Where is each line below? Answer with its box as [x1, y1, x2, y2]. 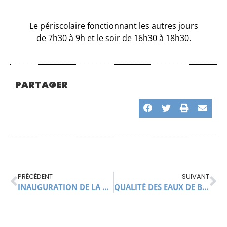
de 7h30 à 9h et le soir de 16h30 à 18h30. [36, 32, 191, 44]
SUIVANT [182, 172, 209, 181]
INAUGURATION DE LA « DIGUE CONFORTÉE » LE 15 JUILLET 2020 [102, 181, 109, 192]
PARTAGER [15, 78, 68, 91]
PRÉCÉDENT [18, 172, 53, 181]
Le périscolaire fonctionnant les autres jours [29, 20, 198, 31]
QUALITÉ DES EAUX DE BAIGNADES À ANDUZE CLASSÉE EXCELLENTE [202, 181, 209, 192]
